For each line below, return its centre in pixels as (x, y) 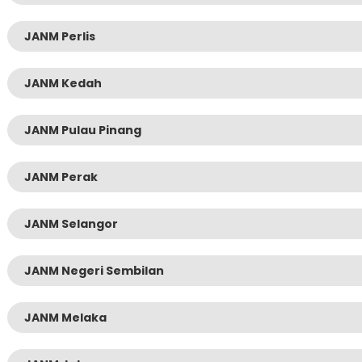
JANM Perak (61, 177)
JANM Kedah (63, 84)
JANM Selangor (71, 224)
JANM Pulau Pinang (83, 130)
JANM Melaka (65, 318)
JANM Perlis (60, 37)
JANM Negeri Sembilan (94, 271)
